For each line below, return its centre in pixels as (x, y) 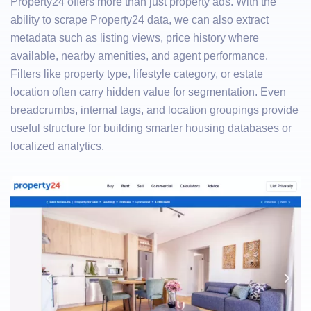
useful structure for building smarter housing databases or (151, 128)
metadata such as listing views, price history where (135, 38)
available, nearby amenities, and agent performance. (139, 56)
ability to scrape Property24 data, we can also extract (140, 20)
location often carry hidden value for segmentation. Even (148, 92)
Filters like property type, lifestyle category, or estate (137, 74)
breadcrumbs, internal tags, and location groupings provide (154, 110)
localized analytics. (57, 146)
